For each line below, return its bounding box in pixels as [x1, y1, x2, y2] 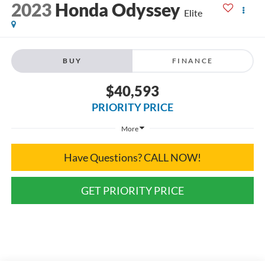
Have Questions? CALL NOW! [64, 151, 201, 164]
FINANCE [172, 56, 214, 65]
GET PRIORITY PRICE [81, 184, 184, 198]
